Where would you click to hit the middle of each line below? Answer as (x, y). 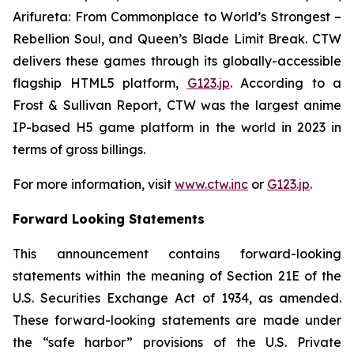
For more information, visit (94, 184)
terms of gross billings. (79, 149)
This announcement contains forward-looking (177, 254)
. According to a (285, 83)
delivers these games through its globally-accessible (177, 61)
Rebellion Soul (57, 39)
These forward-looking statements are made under (177, 320)
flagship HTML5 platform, (100, 83)
